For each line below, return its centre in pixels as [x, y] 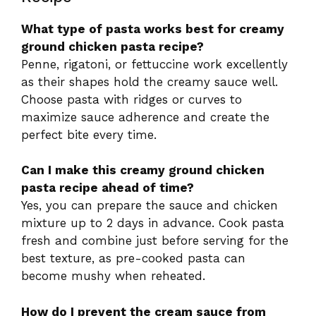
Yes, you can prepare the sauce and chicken [150, 206]
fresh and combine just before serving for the [155, 241]
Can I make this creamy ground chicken [143, 170]
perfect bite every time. [89, 134]
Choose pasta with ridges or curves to [132, 99]
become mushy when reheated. [113, 276]
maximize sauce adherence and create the [145, 117]
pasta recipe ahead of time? [108, 188]
